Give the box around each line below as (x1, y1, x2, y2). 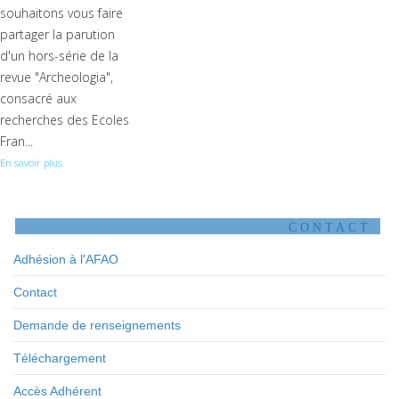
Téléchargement (13, 351, 106, 365)
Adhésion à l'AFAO (13, 252, 118, 266)
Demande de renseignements (13, 318, 181, 332)
